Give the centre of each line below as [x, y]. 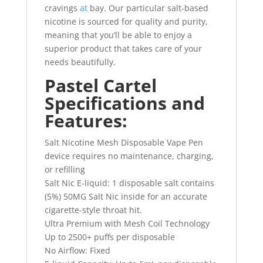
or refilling [65, 170]
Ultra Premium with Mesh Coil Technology [127, 224]
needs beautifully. [80, 62]
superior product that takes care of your [123, 49]
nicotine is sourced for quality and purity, [126, 22]
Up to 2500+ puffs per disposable [109, 237]
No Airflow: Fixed [77, 251]
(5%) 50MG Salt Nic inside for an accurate [126, 197]
